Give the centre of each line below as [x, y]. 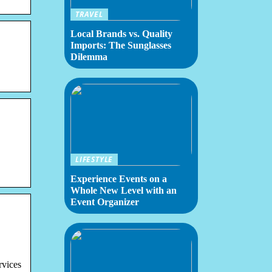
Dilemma [89, 57]
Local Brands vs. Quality [121, 34]
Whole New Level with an [124, 190]
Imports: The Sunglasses [121, 45]
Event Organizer [105, 202]
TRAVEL [89, 14]
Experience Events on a [119, 179]
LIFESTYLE [94, 159]
